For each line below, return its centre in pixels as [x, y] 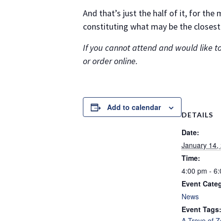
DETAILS [197, 115]
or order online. [110, 61]
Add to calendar [134, 107]
